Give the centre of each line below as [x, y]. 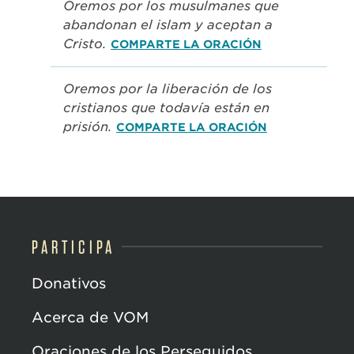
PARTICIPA [74, 247]
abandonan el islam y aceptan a [168, 25]
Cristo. [87, 44]
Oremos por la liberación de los [168, 89]
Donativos [69, 284]
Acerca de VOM [90, 318]
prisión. [90, 127]
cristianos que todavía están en [166, 108]
